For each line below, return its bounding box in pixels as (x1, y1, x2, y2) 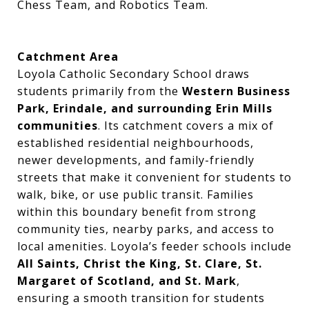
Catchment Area (17, 49, 119, 64)
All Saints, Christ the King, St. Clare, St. (17, 256, 262, 271)
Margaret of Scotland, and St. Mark (17, 273, 237, 288)
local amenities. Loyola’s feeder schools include (17, 239, 292, 254)
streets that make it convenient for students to (17, 170, 292, 185)
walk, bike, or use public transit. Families (17, 187, 254, 202)
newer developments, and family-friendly (17, 152, 255, 168)
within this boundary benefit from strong (17, 204, 257, 219)
